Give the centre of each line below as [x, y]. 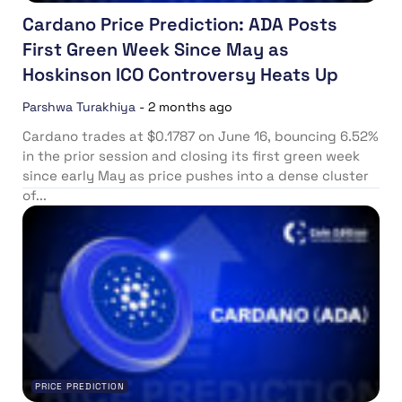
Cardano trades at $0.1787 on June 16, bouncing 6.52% [201, 136]
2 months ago [190, 107]
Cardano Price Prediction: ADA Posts [180, 25]
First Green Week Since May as [156, 50]
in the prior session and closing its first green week [191, 156]
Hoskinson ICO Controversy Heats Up [180, 75]
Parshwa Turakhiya [79, 107]
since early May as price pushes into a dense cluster [196, 176]
